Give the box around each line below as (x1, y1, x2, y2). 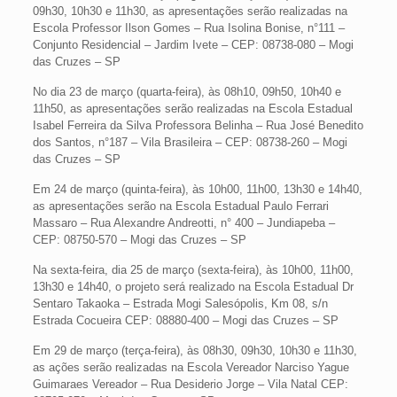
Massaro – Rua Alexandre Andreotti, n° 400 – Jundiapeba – (32, 216, 335, 230)
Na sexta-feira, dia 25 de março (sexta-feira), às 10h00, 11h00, (32, 263, 354, 277)
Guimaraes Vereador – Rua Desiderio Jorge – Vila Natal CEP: (32, 378, 348, 392)
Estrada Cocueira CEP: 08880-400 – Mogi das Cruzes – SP (32, 314, 339, 328)
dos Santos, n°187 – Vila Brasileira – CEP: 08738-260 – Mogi (32, 136, 347, 150)
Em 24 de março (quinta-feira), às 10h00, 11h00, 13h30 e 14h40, (32, 183, 362, 197)
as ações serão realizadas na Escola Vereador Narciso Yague (32, 361, 349, 375)
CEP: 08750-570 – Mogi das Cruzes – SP (32, 233, 246, 247)
